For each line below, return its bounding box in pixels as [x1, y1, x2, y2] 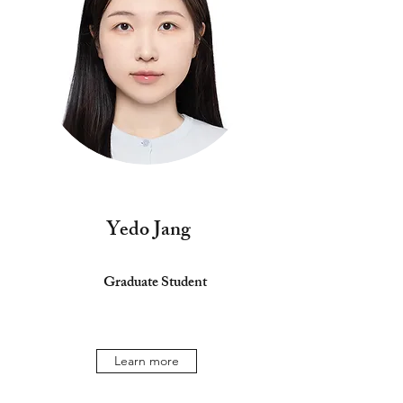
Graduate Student [103, 271, 208, 297]
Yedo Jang [105, 214, 191, 249]
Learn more [113, 353, 179, 369]
